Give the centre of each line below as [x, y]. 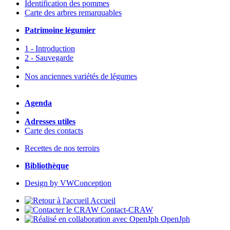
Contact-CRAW [126, 210]
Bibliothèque [47, 166]
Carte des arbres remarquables [73, 13]
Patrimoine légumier [60, 30]
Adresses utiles [50, 122]
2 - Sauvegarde [49, 58]
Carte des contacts [54, 131]
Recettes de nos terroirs [62, 148]
